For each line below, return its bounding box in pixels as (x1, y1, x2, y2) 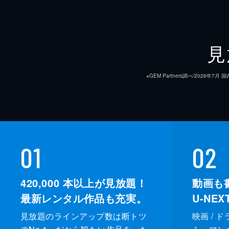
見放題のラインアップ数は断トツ (20, 210, 147, 222)
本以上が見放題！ (59, 175, 147, 191)
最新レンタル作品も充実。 (20, 191, 147, 206)
